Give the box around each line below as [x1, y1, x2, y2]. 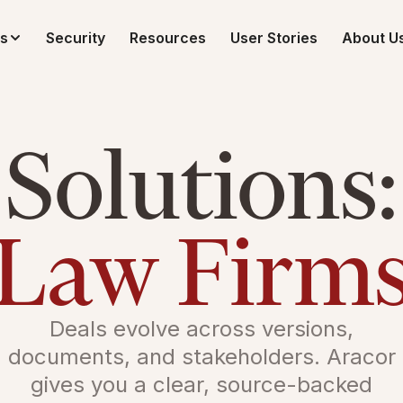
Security [45, 29, 105, 47]
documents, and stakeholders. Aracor [7, 344, 396, 371]
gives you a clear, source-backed [31, 372, 372, 399]
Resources [129, 29, 206, 47]
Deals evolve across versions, [49, 316, 354, 343]
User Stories [229, 29, 318, 47]
